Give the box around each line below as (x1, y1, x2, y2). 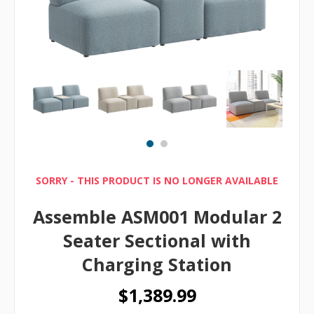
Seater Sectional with (63, 228, 251, 253)
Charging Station (82, 252, 232, 277)
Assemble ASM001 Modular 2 (32, 205, 282, 229)
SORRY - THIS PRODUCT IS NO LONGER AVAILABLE (36, 174, 278, 188)
